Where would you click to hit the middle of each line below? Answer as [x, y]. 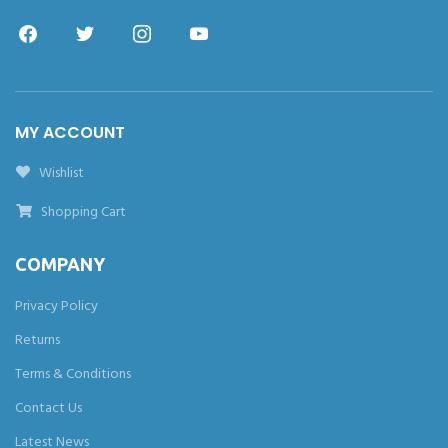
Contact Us [48, 408]
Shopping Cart [82, 212]
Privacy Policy [56, 306]
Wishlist [60, 173]
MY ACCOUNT [70, 132]
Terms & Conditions [73, 374]
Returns [37, 340]
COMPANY [60, 264]
